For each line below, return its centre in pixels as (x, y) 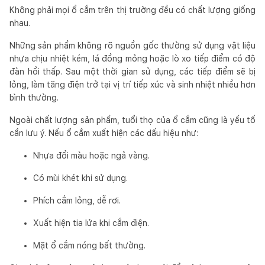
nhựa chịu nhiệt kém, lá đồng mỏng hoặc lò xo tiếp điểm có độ (132, 58)
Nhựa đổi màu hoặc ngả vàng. (91, 155)
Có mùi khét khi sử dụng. (80, 178)
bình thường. (34, 97)
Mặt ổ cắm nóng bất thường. (89, 245)
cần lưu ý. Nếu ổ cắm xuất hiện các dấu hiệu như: (104, 133)
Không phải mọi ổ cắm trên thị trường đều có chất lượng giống (132, 10)
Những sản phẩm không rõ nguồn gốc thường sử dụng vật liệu (132, 45)
